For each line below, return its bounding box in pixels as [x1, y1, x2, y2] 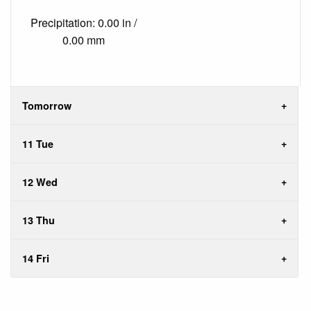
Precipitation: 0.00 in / [31, 14, 137, 31]
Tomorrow [22, 99, 72, 113]
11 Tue [22, 137, 53, 151]
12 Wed [22, 175, 58, 190]
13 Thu [22, 213, 55, 228]
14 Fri [22, 251, 49, 266]
